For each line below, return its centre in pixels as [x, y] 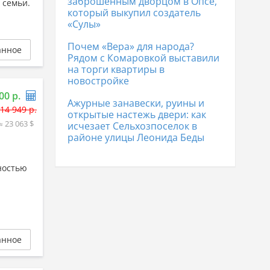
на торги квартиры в [116, 69]
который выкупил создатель [134, 13]
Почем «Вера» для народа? [131, 46]
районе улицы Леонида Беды [136, 137]
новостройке [98, 81]
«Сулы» [84, 24]
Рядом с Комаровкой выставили [143, 58]
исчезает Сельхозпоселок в [132, 126]
